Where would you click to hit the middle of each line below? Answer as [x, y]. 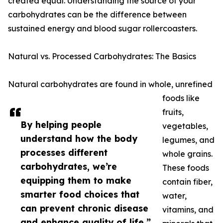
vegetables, [185, 126]
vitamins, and [188, 210]
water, [174, 196]
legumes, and [188, 140]
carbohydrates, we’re [69, 167]
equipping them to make [76, 180]
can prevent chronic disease [84, 208]
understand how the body [79, 139]
